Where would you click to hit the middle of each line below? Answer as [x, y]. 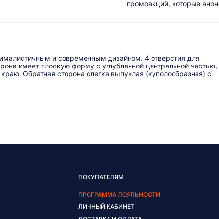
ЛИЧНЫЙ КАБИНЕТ [106, 207]
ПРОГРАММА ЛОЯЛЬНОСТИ [119, 195]
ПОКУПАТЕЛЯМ [101, 177]
